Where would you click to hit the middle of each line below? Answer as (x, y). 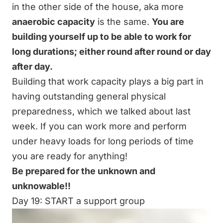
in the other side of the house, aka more (98, 6)
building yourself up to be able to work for (102, 36)
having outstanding (54, 96)
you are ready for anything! (70, 156)
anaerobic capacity (54, 21)
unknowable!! (41, 186)
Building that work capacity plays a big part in (108, 81)
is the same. (123, 21)
